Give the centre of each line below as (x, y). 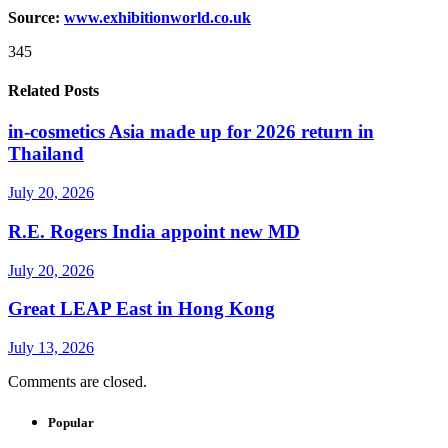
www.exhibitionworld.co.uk (157, 17)
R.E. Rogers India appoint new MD (154, 231)
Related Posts (53, 91)
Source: (36, 17)
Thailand (46, 154)
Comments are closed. (77, 381)
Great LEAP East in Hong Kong (141, 309)
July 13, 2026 (51, 347)
